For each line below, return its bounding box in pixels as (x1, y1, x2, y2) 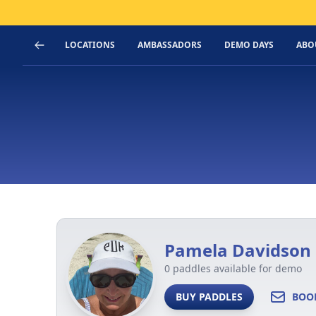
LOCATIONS (65, 39, 115, 51)
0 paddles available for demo (164, 262, 302, 275)
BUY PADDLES (176, 290, 243, 303)
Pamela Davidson (164, 238, 311, 262)
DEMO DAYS (224, 39, 274, 51)
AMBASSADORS (138, 39, 202, 51)
